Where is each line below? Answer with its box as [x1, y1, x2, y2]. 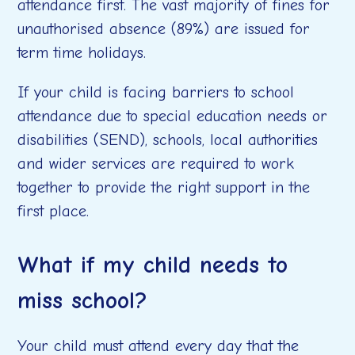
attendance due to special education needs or [17, 107, 328, 125]
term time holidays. [17, 44, 147, 62]
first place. [17, 202, 90, 220]
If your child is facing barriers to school [17, 83, 295, 101]
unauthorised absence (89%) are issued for [17, 20, 311, 38]
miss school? [17, 287, 157, 315]
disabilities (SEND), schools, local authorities [17, 131, 319, 149]
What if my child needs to [17, 251, 288, 279]
